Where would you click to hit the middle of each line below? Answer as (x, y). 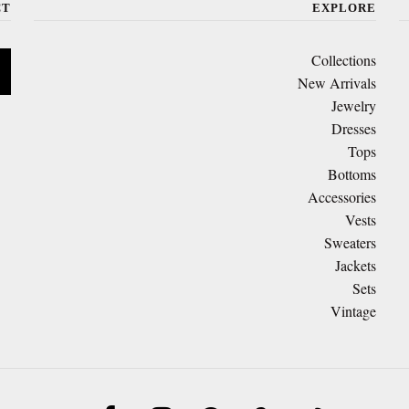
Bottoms (351, 173)
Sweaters (350, 242)
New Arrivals (336, 82)
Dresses (353, 128)
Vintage (353, 310)
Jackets (355, 265)
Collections (343, 59)
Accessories (341, 196)
